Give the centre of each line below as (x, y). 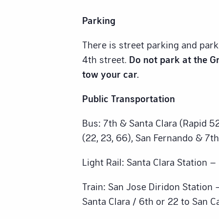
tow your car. (110, 74)
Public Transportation (129, 99)
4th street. (106, 59)
